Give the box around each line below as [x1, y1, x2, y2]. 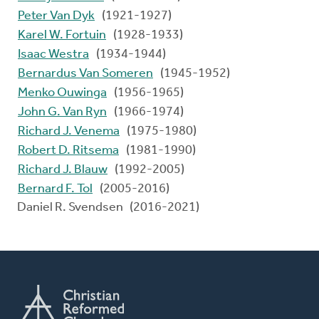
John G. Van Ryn [18, 105, 107, 120]
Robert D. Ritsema [18, 144, 119, 158]
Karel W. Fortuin [18, 28, 106, 43]
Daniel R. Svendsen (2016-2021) [17, 201, 199, 215]
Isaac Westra [18, 48, 89, 62]
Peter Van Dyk [18, 9, 95, 23]
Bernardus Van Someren [18, 67, 153, 81]
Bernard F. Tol [18, 182, 93, 197]
